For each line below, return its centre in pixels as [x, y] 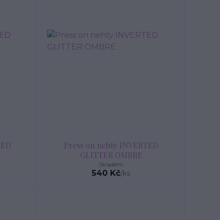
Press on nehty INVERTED [111, 145]
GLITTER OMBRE [111, 155]
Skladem [111, 164]
